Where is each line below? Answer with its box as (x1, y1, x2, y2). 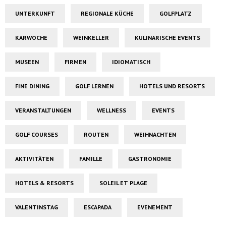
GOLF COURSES (15, 130, 58, 138)
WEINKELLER (73, 33, 109, 41)
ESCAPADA (84, 203, 111, 211)
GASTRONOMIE (128, 154, 172, 162)
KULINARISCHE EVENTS (135, 33, 200, 41)
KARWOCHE (15, 33, 47, 41)
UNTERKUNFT (15, 9, 55, 17)
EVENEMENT (137, 203, 173, 211)
